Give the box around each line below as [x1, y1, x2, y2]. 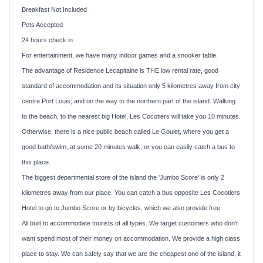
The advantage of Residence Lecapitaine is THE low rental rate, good [22, 66, 218, 74]
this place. [22, 158, 50, 166]
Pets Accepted [22, 21, 63, 28]
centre [22, 97, 42, 104]
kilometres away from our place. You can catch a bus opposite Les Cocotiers [22, 188, 240, 196]
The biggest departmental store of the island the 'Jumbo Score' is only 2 [22, 173, 224, 181]
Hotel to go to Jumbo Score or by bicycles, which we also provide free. [22, 204, 222, 211]
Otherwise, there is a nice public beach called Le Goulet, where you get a [22, 127, 229, 135]
